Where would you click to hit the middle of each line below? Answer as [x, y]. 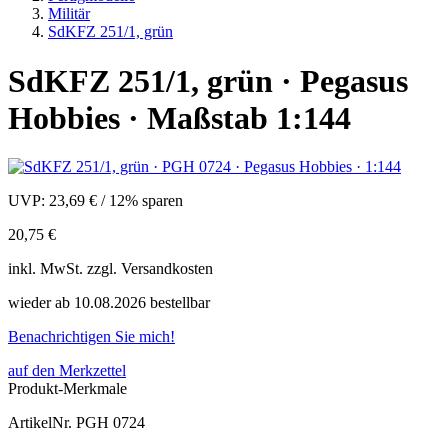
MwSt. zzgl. [80, 269]
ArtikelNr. [40, 423]
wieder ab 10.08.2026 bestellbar [109, 303]
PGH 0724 [108, 423]
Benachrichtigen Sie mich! [91, 337]
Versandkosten [167, 269]
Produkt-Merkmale [67, 389]
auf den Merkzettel [67, 371]
